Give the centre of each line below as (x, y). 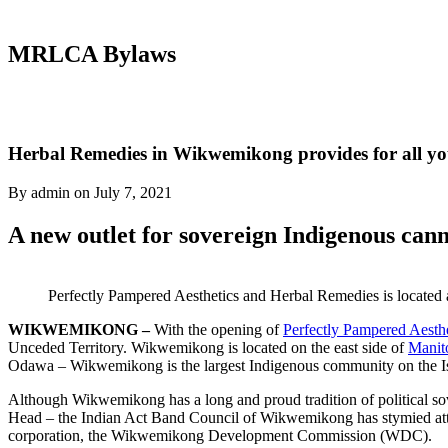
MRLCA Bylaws (92, 54)
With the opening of (216, 329)
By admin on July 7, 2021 (90, 192)
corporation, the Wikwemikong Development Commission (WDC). (220, 435)
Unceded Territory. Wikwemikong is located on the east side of (208, 347)
